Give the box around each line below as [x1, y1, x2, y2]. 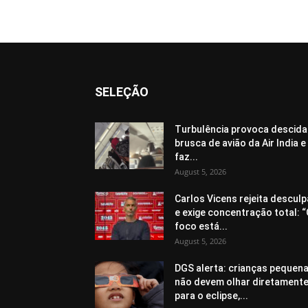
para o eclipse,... [175, 289, 248, 301]
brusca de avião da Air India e [175, 137, 306, 148]
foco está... [175, 220, 228, 232]
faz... [175, 151, 198, 162]
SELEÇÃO [95, 84, 148, 99]
